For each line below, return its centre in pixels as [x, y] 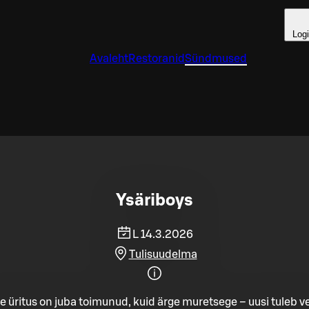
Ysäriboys [154, 200]
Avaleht [109, 59]
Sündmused [216, 59]
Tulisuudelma [163, 254]
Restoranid [157, 59]
